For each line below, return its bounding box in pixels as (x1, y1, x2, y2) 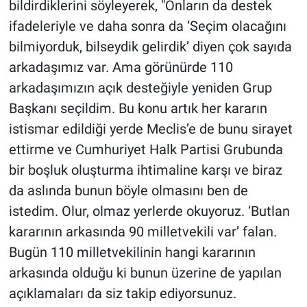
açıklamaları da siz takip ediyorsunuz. (8, 285, 236, 302)
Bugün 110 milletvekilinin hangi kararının (8, 244, 256, 261)
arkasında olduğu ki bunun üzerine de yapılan (8, 265, 282, 282)
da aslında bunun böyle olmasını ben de (8, 182, 248, 199)
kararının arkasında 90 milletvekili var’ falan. (8, 223, 277, 241)
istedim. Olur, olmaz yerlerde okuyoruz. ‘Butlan (8, 203, 290, 220)
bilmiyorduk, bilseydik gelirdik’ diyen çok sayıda (8, 38, 292, 56)
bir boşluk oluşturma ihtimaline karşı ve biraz (8, 162, 282, 179)
